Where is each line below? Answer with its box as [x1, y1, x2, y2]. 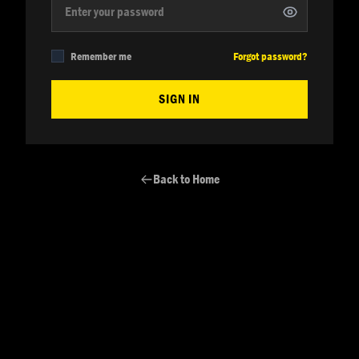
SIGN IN [159, 91, 200, 107]
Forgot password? [233, 49, 308, 63]
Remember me [71, 49, 131, 63]
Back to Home [152, 171, 220, 188]
